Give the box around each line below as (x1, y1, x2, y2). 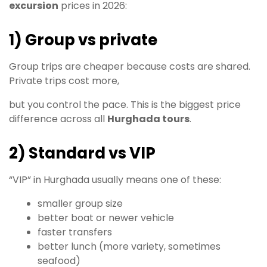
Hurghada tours (107, 111, 190, 126)
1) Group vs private (9, 29, 157, 51)
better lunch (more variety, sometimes (38, 239, 221, 253)
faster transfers (38, 225, 112, 239)
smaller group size (38, 196, 123, 210)
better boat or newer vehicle (38, 210, 174, 225)
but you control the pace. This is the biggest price (9, 97, 241, 111)
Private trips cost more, (9, 73, 119, 88)
